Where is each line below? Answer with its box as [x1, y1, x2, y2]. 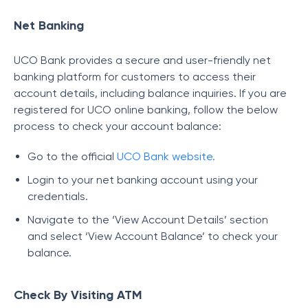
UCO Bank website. [117, 150, 215, 163]
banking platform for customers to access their [14, 70, 256, 83]
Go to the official [27, 150, 117, 163]
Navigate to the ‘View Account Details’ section [27, 213, 268, 226]
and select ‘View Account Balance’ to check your [27, 230, 278, 243]
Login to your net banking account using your [27, 173, 258, 186]
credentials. [27, 190, 88, 203]
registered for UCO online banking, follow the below [14, 103, 278, 116]
